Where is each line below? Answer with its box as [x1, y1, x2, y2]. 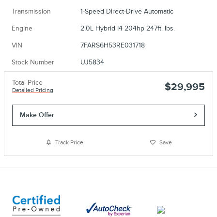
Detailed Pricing [12, 86, 53, 94]
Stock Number [12, 58, 54, 66]
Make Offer [20, 110, 55, 119]
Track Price [55, 139, 83, 146]
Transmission [12, 7, 51, 15]
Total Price [12, 78, 43, 87]
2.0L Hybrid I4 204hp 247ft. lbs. [80, 24, 175, 32]
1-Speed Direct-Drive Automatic [80, 7, 173, 15]
